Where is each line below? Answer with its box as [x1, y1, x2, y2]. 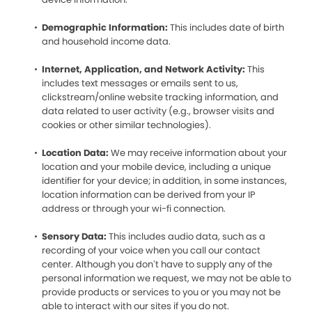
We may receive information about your [111, 146, 287, 159]
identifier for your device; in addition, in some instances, [42, 174, 287, 187]
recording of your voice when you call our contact [42, 244, 260, 257]
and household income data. [42, 35, 171, 48]
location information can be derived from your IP [42, 188, 256, 201]
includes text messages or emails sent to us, [42, 77, 238, 90]
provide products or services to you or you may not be [42, 286, 281, 299]
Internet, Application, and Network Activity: [42, 63, 245, 76]
